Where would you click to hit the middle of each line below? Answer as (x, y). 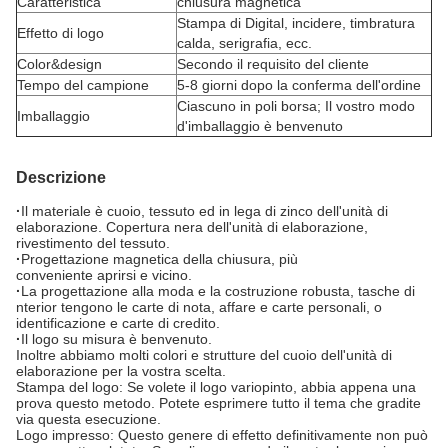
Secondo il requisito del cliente (273, 64)
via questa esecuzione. (88, 419)
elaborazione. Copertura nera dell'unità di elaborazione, (192, 227)
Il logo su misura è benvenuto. (116, 339)
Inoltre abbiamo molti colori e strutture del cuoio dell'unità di (204, 355)
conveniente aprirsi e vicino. (104, 275)
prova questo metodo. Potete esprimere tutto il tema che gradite (218, 403)
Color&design (59, 64)
